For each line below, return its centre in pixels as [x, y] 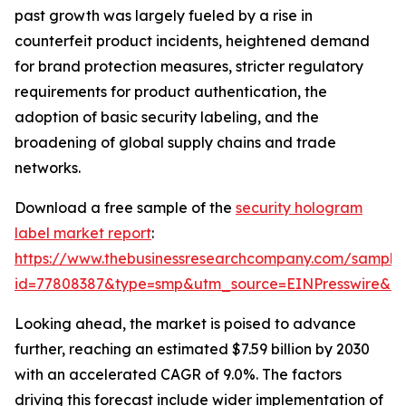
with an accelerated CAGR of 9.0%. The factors [178, 375]
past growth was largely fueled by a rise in [164, 16]
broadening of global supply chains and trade [175, 143]
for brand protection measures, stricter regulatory [189, 67]
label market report [83, 233]
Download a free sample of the [125, 208]
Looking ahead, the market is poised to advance [185, 324]
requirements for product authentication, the [171, 92]
